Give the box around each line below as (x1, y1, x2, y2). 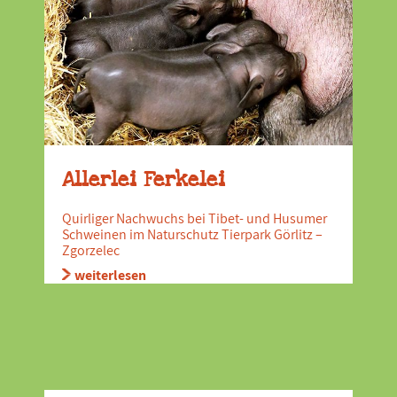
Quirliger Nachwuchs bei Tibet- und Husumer (62, 209, 327, 228)
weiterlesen (74, 266, 146, 284)
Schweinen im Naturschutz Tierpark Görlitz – (62, 225, 323, 244)
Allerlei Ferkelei (62, 166, 225, 193)
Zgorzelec (62, 241, 120, 260)
